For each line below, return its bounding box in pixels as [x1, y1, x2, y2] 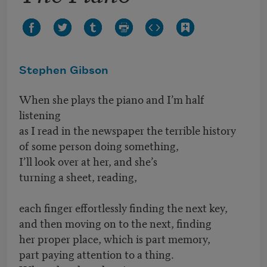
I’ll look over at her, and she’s [19, 153, 157, 169]
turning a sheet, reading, [19, 168, 137, 185]
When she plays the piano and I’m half [19, 91, 204, 107]
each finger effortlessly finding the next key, [19, 199, 228, 216]
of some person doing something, [19, 137, 179, 154]
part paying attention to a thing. [19, 246, 174, 262]
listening [19, 106, 61, 123]
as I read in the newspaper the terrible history [19, 122, 236, 138]
